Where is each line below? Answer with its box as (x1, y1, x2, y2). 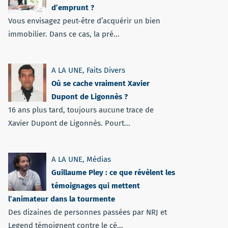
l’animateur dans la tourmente (8, 194, 115, 204)
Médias (87, 155, 111, 164)
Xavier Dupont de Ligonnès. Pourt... (8, 119, 130, 128)
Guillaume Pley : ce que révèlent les (51, 168, 175, 177)
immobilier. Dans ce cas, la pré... (8, 30, 120, 39)
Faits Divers (87, 66, 125, 75)
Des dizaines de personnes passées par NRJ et (8, 208, 167, 217)
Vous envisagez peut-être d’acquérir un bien (8, 16, 160, 25)
